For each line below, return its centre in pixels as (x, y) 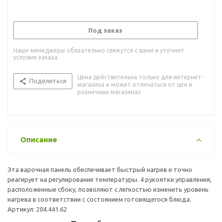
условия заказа (35, 57)
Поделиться (48, 81)
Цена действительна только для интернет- (140, 77)
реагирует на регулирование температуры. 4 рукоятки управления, (110, 179)
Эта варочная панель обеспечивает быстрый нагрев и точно (100, 169)
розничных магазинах (109, 92)
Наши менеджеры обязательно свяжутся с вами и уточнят (99, 50)
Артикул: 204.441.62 (37, 209)
